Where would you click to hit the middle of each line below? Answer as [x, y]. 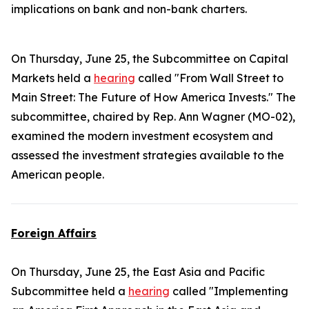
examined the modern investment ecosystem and [142, 136]
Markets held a [52, 78]
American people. [58, 175]
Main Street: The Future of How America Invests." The [153, 97]
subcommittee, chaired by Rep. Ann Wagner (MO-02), [153, 117]
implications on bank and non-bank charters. [130, 9]
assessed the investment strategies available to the [148, 155]
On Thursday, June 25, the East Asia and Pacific [138, 272]
